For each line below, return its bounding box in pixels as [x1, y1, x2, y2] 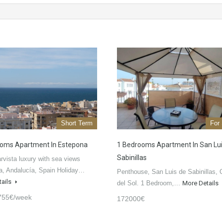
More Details [182, 179, 220, 187]
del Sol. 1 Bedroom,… [117, 179, 182, 187]
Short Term [61, 119, 93, 127]
